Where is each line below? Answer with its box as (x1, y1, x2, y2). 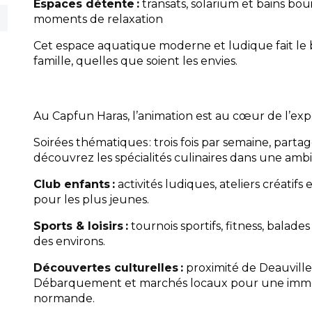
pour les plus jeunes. (33, 193, 150, 206)
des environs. (33, 235, 106, 248)
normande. (33, 292, 95, 305)
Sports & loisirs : (33, 219, 129, 233)
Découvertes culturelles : (33, 261, 184, 274)
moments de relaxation (33, 13, 164, 26)
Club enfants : (33, 178, 116, 191)
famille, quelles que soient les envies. (33, 54, 238, 68)
